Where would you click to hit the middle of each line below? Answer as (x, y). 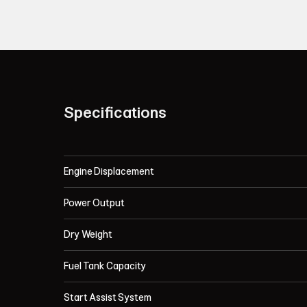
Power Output (95, 204)
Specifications (115, 113)
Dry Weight (88, 235)
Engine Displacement (109, 172)
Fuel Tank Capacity (106, 267)
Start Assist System (108, 298)
